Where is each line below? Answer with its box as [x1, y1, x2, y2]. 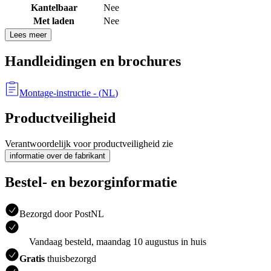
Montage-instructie [19, 87, 91, 98]
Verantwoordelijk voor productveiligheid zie [5, 139, 173, 149]
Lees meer [10, 30, 47, 39]
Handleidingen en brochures [5, 53, 181, 69]
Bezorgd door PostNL [19, 209, 104, 220]
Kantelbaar [30, 2, 77, 13]
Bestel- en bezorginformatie [5, 174, 177, 191]
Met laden [33, 15, 74, 26]
